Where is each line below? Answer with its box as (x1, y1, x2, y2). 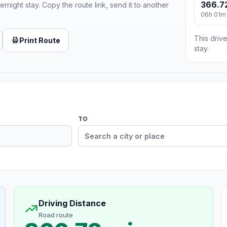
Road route (38, 211, 73, 219)
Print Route (19, 35, 60, 45)
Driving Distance (38, 198, 106, 209)
